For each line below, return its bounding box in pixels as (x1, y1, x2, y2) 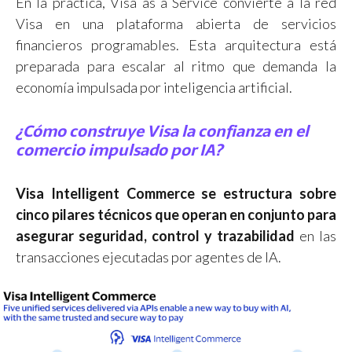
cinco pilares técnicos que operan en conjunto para (16, 206, 336, 224)
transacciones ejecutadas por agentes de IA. (16, 248, 281, 266)
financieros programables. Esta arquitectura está (16, 36, 336, 54)
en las (295, 227, 336, 245)
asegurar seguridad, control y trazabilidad (16, 227, 295, 245)
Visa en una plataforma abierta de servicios (16, 15, 336, 33)
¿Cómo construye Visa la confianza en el (16, 119, 309, 145)
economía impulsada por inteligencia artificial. (16, 79, 292, 97)
